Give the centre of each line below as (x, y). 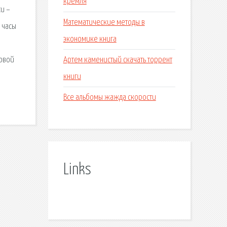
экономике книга (90, 39)
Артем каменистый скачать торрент (118, 60)
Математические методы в (104, 22)
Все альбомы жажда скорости (109, 97)
